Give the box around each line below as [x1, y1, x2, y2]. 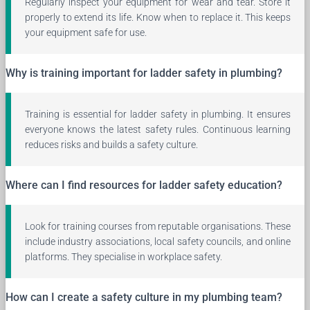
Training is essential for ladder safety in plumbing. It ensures [25, 108, 291, 120]
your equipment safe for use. [25, 26, 147, 38]
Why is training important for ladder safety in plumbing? [6, 66, 282, 80]
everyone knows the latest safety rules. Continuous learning [25, 123, 291, 135]
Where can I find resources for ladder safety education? [6, 178, 282, 192]
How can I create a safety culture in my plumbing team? [6, 290, 282, 304]
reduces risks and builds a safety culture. [25, 138, 198, 150]
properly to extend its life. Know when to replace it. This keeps [25, 11, 291, 23]
